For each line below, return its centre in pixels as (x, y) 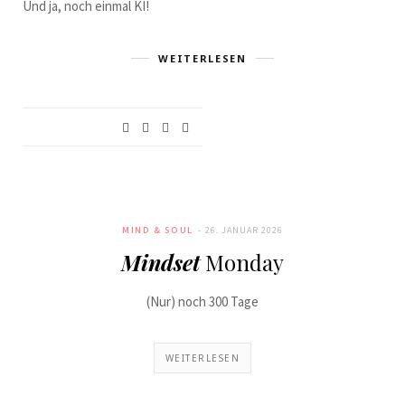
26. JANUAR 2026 (244, 230)
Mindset (160, 262)
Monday (242, 262)
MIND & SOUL (158, 230)
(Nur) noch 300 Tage (202, 301)
